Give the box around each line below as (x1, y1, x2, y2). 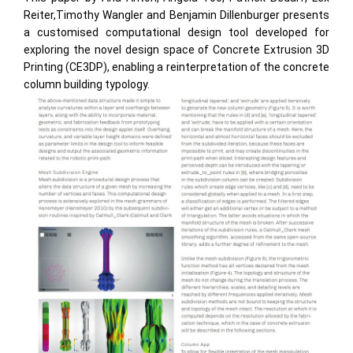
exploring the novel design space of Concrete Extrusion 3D (24, 43, 329, 56)
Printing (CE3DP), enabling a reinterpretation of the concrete (24, 61, 329, 73)
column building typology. (24, 78, 150, 91)
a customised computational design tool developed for (24, 26, 329, 39)
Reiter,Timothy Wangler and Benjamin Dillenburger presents (24, 9, 329, 21)
